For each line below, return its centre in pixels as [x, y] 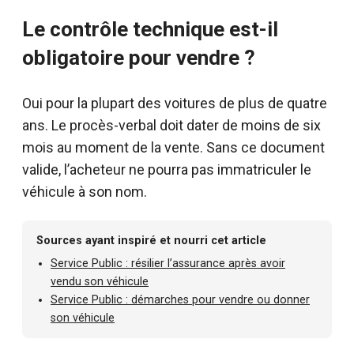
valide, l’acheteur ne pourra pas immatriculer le [167, 169]
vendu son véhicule [100, 281]
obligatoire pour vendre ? [139, 57]
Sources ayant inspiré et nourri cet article [151, 240]
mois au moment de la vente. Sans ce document [173, 147]
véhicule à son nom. [85, 191]
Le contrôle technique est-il [150, 29]
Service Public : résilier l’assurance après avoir [168, 263]
